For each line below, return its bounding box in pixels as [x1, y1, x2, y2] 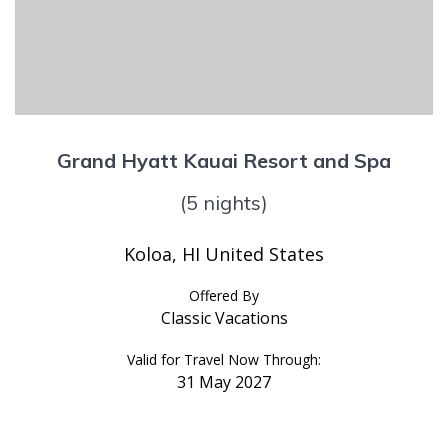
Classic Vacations [160, 306, 288, 329]
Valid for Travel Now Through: [127, 349, 321, 369]
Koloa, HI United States [124, 241, 324, 266]
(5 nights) [180, 189, 268, 215]
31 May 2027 [177, 370, 271, 393]
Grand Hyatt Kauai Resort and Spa [57, 147, 391, 173]
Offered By [189, 285, 259, 305]
